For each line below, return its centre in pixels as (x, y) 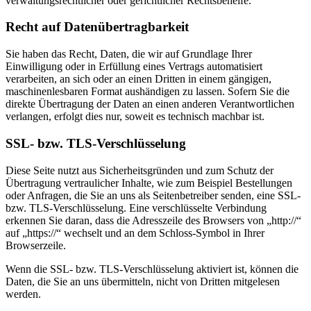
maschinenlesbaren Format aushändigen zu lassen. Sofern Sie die (148, 92)
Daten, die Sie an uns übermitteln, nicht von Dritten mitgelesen (143, 281)
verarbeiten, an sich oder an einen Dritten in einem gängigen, (138, 79)
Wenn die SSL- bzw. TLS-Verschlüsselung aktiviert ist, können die (152, 269)
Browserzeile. (36, 245)
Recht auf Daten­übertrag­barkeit (97, 27)
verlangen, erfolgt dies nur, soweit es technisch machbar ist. (135, 117)
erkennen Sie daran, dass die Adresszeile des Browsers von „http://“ (153, 220)
